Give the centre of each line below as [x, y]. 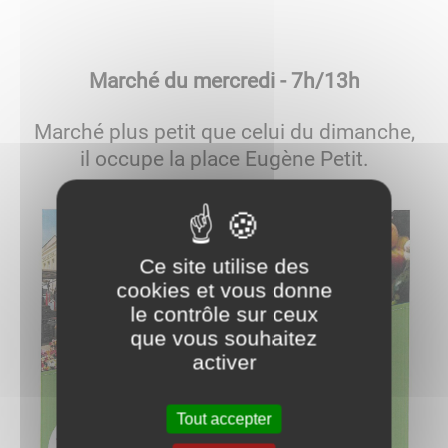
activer [224, 361]
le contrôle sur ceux [224, 313]
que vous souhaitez [224, 337]
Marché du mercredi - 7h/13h [224, 81]
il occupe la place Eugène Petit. [224, 158]
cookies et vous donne [224, 289]
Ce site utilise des [224, 265]
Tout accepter [224, 418]
